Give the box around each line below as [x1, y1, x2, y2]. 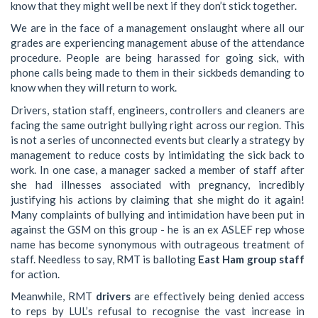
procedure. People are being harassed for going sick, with [11, 51, 305, 65]
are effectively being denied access [130, 290, 305, 303]
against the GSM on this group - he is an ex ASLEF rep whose [11, 222, 305, 236]
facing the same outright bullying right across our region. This [11, 118, 305, 131]
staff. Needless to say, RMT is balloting [11, 252, 198, 265]
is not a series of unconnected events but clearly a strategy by [11, 133, 305, 146]
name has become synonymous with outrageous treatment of [11, 237, 305, 251]
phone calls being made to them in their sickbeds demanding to [11, 66, 305, 79]
